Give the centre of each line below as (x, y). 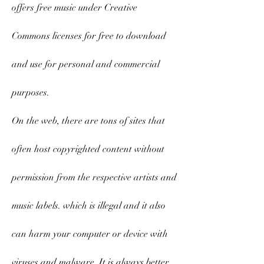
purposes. (31, 93)
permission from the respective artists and (94, 177)
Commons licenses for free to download (89, 36)
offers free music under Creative (75, 8)
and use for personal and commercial (86, 64)
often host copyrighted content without (88, 149)
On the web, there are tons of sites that (88, 121)
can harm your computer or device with (90, 234)
